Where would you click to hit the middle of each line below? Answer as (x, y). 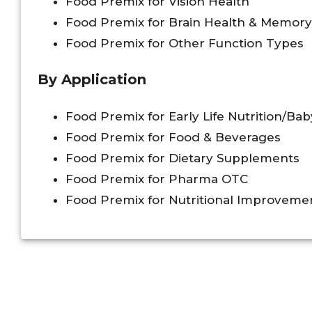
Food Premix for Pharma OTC (157, 179)
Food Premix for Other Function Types (185, 44)
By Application (92, 80)
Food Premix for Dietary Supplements (182, 158)
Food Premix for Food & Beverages (173, 138)
